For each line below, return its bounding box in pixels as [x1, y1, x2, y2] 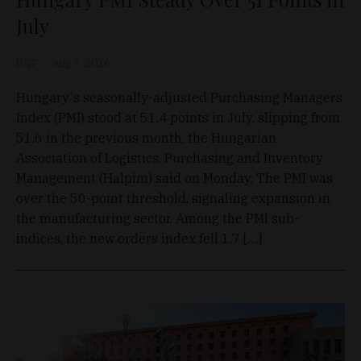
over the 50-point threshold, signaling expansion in [16, 190, 330, 207]
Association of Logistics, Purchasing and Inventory [16, 150, 323, 167]
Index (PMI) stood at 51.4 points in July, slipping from [16, 110, 340, 127]
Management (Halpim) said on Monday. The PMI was [16, 170, 333, 187]
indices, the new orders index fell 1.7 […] [16, 230, 262, 247]
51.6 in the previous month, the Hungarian [16, 130, 276, 147]
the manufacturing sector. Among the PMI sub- [16, 210, 299, 227]
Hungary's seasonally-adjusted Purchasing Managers [16, 89, 342, 106]
